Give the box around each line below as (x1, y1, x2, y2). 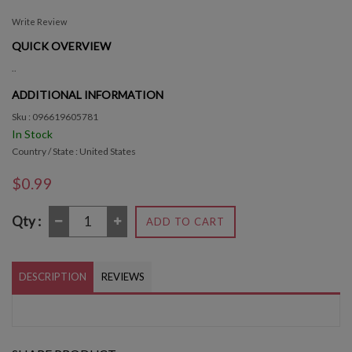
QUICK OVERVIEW (12, 38, 111, 53)
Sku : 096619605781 (12, 110, 98, 123)
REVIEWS (101, 269, 145, 283)
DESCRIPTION (19, 269, 86, 283)
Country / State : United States (12, 145, 136, 157)
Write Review (12, 16, 67, 27)
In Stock (12, 126, 53, 141)
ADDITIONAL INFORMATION (12, 87, 163, 101)
